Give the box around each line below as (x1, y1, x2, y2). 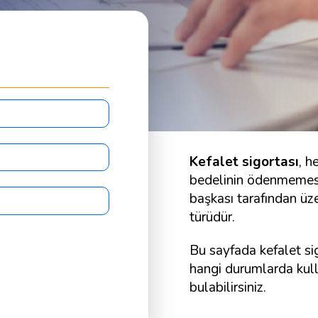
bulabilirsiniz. (189, 278, 266, 297)
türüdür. (189, 208, 235, 226)
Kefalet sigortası (189, 153, 299, 171)
